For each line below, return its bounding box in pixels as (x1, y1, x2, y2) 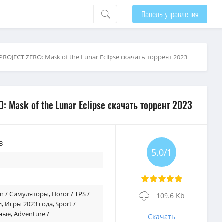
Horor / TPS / (52, 189, 90, 198)
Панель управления (141, 9, 198, 19)
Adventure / (14, 209, 49, 218)
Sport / (55, 199, 76, 208)
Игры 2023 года (5, 199, 53, 208)
